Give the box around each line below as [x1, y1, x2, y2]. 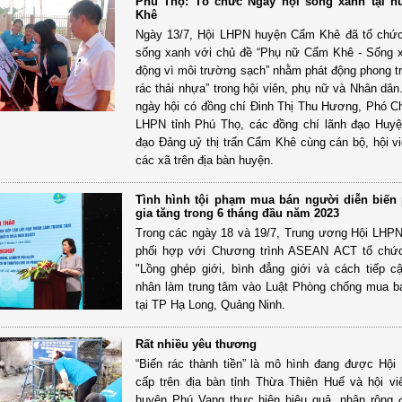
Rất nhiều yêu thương [135, 336, 257, 351]
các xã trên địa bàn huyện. [135, 153, 274, 167]
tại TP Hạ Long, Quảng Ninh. [135, 297, 285, 311]
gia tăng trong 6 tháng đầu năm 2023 [135, 205, 339, 220]
